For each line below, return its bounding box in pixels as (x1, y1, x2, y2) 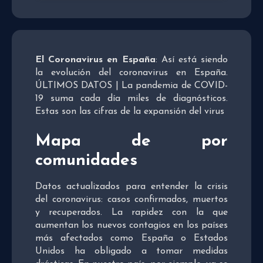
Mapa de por (35, 133, 228, 150)
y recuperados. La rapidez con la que (35, 207, 228, 217)
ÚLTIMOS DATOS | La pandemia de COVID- (35, 80, 228, 90)
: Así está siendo (155, 55, 228, 65)
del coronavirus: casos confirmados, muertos (35, 194, 228, 204)
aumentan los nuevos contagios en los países (35, 220, 228, 230)
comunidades (35, 152, 137, 169)
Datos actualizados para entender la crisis (35, 181, 228, 191)
